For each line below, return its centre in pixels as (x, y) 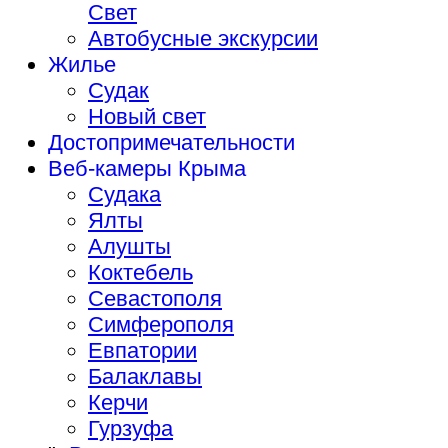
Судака (124, 194)
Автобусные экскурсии (203, 38)
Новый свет (147, 116)
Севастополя (155, 298)
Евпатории (142, 350)
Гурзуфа (130, 428)
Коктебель (140, 272)
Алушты (129, 246)
